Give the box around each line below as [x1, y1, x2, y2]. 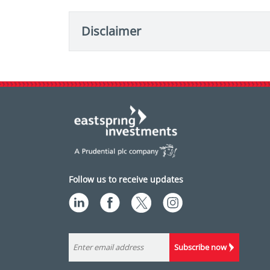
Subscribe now [174, 242, 227, 253]
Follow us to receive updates [69, 174, 183, 186]
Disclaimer [81, 23, 141, 40]
